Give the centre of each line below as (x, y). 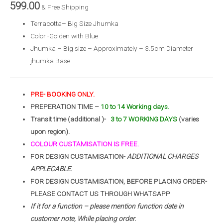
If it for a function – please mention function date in (107, 206)
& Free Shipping (65, 7)
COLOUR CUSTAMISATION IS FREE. (85, 144)
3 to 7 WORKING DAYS (144, 119)
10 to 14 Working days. (135, 107)
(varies (188, 119)
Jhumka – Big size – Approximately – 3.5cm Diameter (112, 49)
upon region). (50, 132)
